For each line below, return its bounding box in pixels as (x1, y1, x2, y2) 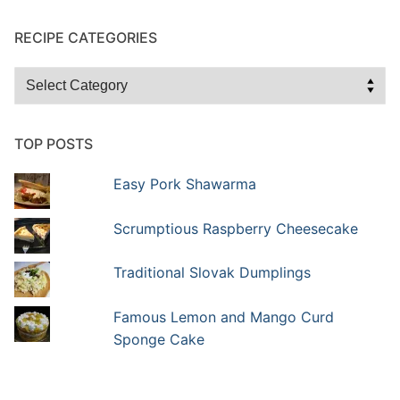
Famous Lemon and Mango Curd (112, 307, 334, 326)
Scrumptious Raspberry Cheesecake (112, 219, 358, 237)
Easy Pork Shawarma (112, 174, 256, 193)
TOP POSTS (14, 134, 93, 153)
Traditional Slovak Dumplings (112, 263, 311, 282)
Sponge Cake (112, 329, 204, 348)
